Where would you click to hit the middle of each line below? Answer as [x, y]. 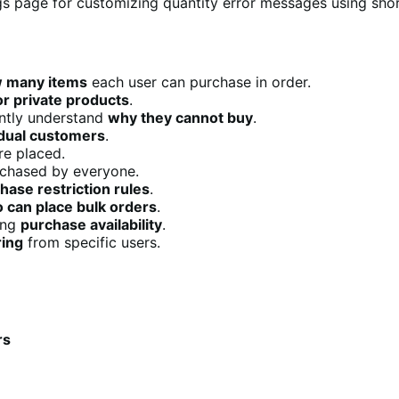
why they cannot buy [180, 117]
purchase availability [91, 224]
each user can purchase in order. [199, 81]
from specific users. [92, 242]
